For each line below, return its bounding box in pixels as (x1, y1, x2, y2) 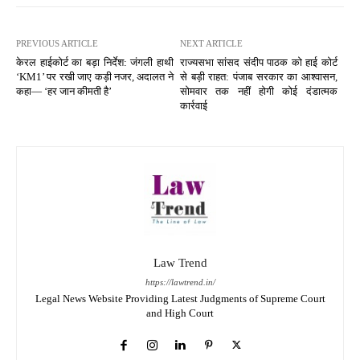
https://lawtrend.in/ (145, 276, 215, 287)
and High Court (146, 306, 214, 319)
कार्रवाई (179, 99, 207, 112)
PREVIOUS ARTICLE (16, 38, 98, 48)
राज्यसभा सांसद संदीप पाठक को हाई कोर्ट (179, 55, 337, 68)
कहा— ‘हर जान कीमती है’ (16, 84, 112, 97)
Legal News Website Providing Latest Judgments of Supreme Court (35, 292, 325, 305)
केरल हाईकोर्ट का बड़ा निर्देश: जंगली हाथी (16, 55, 174, 68)
